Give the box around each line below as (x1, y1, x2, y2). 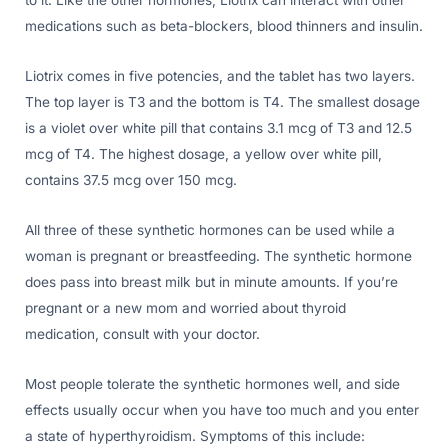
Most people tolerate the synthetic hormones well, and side (25, 375, 400, 392)
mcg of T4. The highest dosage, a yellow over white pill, (25, 145, 382, 162)
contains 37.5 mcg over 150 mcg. (25, 171, 237, 188)
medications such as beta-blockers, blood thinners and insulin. (25, 18, 423, 35)
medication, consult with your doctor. (25, 325, 260, 342)
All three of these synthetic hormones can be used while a (25, 221, 395, 238)
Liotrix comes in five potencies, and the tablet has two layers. (25, 67, 415, 84)
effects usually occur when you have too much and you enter (25, 401, 419, 418)
